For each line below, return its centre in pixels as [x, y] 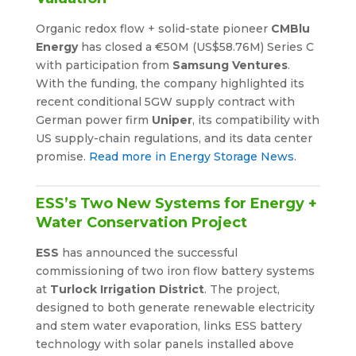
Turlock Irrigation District [127, 289]
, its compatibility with [255, 120]
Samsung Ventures [230, 65]
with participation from [104, 65]
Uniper [172, 120]
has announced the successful [148, 252]
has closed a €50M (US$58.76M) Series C [195, 46]
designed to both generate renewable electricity [175, 307]
